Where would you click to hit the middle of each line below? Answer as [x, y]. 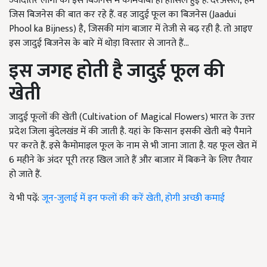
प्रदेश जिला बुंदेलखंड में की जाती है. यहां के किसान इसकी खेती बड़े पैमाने [131, 132]
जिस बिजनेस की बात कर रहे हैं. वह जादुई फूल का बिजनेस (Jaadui [122, 15]
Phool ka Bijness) [44, 29]
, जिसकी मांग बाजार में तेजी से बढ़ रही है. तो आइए [168, 29]
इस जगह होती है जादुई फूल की [117, 72]
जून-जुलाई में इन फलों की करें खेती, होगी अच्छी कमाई [133, 198]
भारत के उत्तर [233, 117]
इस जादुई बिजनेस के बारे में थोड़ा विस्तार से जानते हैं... [99, 44]
